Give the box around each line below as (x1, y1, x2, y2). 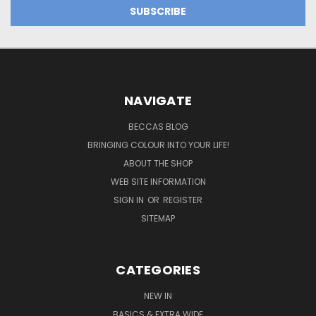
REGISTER (163, 193, 202, 206)
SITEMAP (141, 212, 175, 224)
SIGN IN (114, 193, 146, 206)
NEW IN (144, 289, 172, 302)
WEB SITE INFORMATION (110, 175, 206, 188)
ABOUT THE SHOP (123, 157, 193, 169)
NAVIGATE (124, 91, 192, 109)
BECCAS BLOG (128, 120, 188, 133)
